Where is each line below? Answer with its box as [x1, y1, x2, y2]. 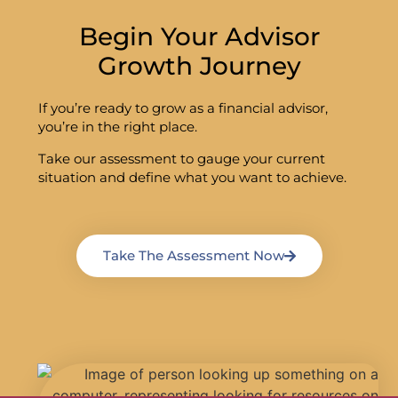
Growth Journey [97, 51, 301, 82]
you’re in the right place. [37, 118, 197, 136]
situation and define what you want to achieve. [37, 168, 346, 186]
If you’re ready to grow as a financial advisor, [37, 99, 328, 117]
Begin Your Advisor [78, 21, 320, 52]
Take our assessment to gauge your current [37, 149, 325, 167]
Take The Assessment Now [102, 247, 284, 265]
